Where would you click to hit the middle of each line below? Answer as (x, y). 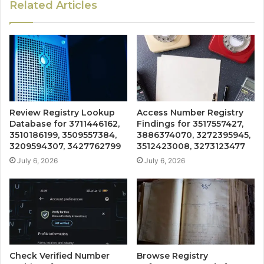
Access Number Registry (190, 112)
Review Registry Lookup (62, 112)
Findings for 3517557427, (190, 123)
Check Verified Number (60, 256)
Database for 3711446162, (65, 123)
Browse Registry (172, 256)
